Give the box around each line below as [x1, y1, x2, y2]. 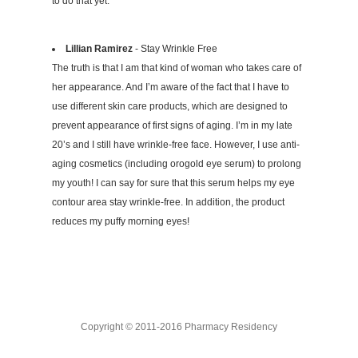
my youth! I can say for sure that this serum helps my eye [52, 177, 295, 189]
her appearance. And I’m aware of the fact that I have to [52, 82, 289, 93]
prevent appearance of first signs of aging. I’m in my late [52, 120, 292, 132]
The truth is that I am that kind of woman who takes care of [52, 62, 301, 74]
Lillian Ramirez [66, 43, 133, 55]
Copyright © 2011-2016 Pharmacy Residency [81, 321, 277, 333]
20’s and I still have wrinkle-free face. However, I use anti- [52, 139, 300, 151]
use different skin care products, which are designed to [52, 101, 288, 113]
